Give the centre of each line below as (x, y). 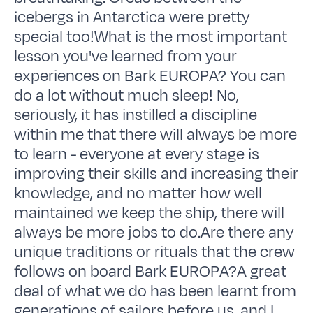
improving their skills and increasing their (156, 174)
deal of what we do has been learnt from (155, 291)
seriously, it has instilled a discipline (136, 115)
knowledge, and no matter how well (138, 193)
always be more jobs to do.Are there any (154, 232)
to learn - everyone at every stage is (137, 154)
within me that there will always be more (156, 134)
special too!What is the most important (151, 37)
